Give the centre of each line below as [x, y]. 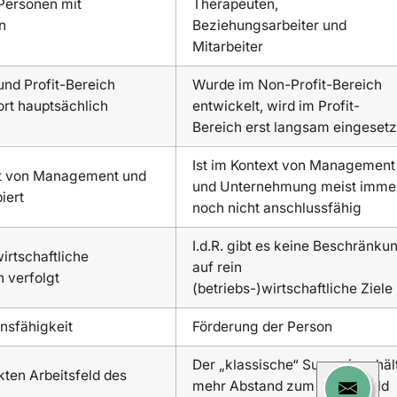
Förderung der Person [263, 326]
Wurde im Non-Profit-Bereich [288, 84]
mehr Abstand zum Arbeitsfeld [291, 385]
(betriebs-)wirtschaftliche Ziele [293, 288]
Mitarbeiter [228, 46]
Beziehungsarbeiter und [270, 25]
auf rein [218, 267]
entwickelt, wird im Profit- [276, 105]
